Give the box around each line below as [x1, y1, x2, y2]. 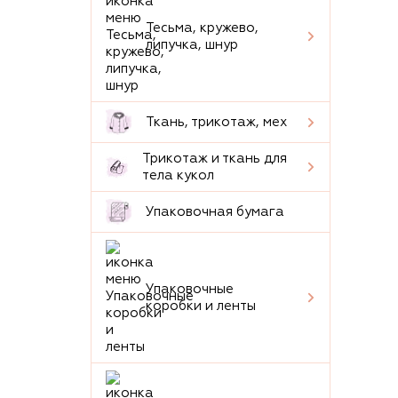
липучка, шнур [146, 38, 238, 52]
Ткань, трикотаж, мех [146, 115, 287, 129]
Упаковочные [146, 283, 234, 296]
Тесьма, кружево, [146, 21, 259, 35]
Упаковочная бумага [146, 205, 284, 219]
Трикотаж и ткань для [142, 152, 287, 165]
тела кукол [142, 169, 214, 182]
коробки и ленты [146, 299, 256, 313]
